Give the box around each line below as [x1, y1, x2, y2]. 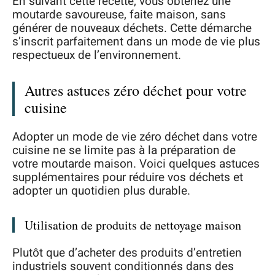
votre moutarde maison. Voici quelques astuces [12, 155, 260, 172]
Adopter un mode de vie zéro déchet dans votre [12, 128, 257, 145]
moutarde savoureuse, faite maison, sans [12, 6, 226, 24]
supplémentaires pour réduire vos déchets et [12, 168, 243, 186]
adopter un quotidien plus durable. [12, 182, 190, 199]
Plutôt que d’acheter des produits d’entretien [12, 244, 242, 262]
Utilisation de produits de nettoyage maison [25, 216, 241, 233]
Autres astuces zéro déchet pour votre [25, 80, 247, 101]
